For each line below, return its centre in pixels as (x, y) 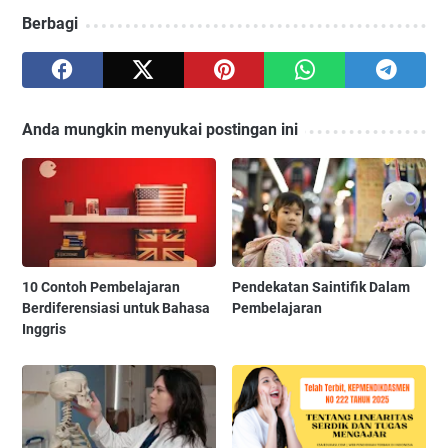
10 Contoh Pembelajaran (101, 286)
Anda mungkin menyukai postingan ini (160, 129)
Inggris (44, 328)
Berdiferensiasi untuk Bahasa (116, 307)
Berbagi (50, 23)
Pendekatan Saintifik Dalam (321, 286)
